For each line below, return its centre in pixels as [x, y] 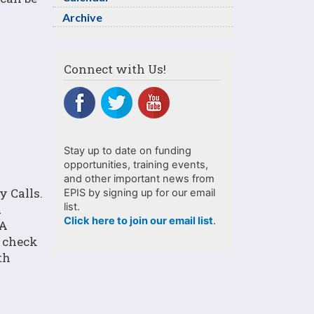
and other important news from [139, 178]
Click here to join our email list [138, 220]
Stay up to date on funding [128, 150]
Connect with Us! [115, 69]
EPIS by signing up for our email [139, 192]
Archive [82, 17]
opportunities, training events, [136, 164]
